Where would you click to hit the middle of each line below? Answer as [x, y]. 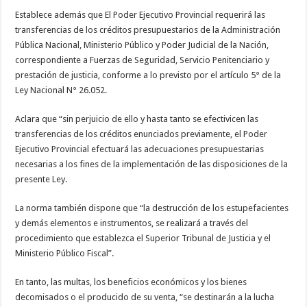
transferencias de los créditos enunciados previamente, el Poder [142, 134]
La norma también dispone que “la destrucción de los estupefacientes [152, 208]
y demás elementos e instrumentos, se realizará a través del [132, 223]
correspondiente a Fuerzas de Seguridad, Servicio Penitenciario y [143, 60]
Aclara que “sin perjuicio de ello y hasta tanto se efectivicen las [137, 119]
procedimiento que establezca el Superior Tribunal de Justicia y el [143, 238]
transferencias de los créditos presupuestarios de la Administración [148, 29]
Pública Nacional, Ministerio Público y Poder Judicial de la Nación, [142, 45]
